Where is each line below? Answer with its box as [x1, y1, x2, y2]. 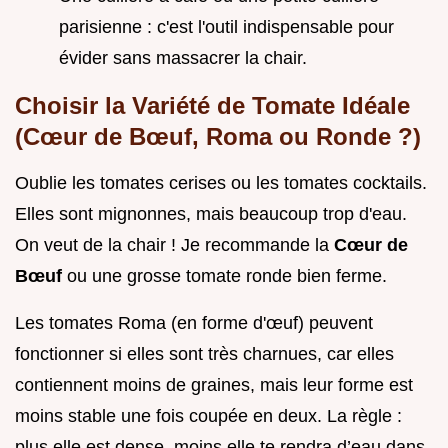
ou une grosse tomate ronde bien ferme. [67, 265, 387, 286]
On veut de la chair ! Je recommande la [15, 234, 334, 255]
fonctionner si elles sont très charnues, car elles [15, 343, 394, 364]
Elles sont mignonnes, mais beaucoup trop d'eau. [15, 203, 407, 224]
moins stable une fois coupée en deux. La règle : [15, 405, 402, 426]
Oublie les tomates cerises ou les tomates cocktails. [15, 172, 427, 193]
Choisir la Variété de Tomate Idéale [15, 91, 410, 119]
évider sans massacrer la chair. [59, 47, 307, 68]
